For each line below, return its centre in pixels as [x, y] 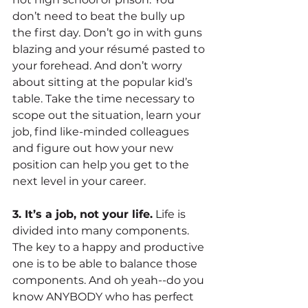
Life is [170, 214]
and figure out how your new [94, 148]
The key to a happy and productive [110, 247]
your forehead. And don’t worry [99, 65]
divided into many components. [102, 230]
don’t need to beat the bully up [100, 16]
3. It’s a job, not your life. [82, 214]
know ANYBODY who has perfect [104, 296]
